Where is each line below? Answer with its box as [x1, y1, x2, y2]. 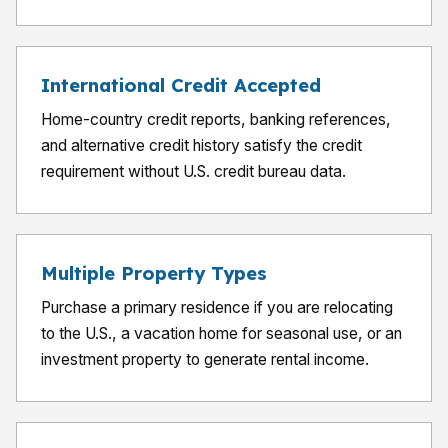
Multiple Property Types [41, 262, 267, 285]
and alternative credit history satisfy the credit [41, 136, 362, 155]
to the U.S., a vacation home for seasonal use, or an [41, 324, 402, 343]
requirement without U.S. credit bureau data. [41, 162, 346, 181]
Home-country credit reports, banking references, [41, 110, 391, 129]
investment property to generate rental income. [41, 350, 369, 369]
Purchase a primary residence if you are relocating [41, 298, 393, 317]
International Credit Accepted [41, 74, 321, 97]
